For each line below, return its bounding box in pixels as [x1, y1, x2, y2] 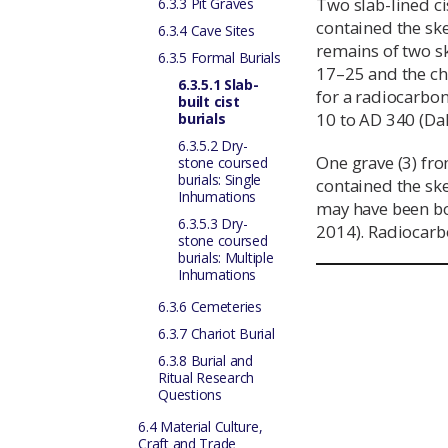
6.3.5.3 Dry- [178, 214, 248, 233]
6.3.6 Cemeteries [158, 297, 262, 316]
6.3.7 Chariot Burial [158, 324, 275, 343]
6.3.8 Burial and [158, 351, 253, 370]
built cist [178, 92, 240, 111]
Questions [158, 385, 222, 404]
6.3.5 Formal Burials [158, 48, 281, 67]
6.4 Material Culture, [138, 417, 263, 436]
